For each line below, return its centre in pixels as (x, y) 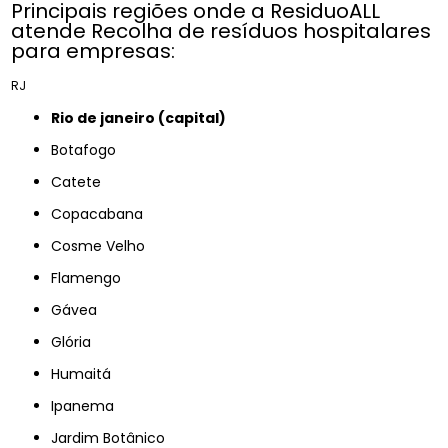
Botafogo (88, 149)
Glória (77, 341)
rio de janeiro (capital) (143, 117)
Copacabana (103, 213)
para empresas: (93, 50)
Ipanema (84, 405)
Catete (82, 181)
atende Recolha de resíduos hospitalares (221, 30)
